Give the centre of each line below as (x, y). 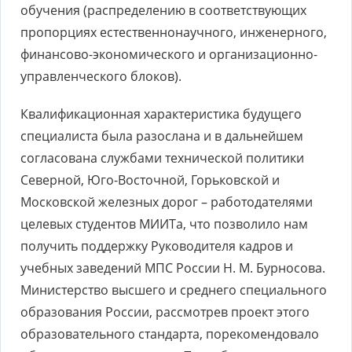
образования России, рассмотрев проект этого (165, 312)
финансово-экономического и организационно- (169, 54)
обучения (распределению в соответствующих (163, 10)
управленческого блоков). (101, 76)
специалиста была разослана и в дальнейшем (162, 136)
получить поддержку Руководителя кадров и (157, 246)
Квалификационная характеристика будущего (161, 114)
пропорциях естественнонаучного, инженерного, (174, 32)
